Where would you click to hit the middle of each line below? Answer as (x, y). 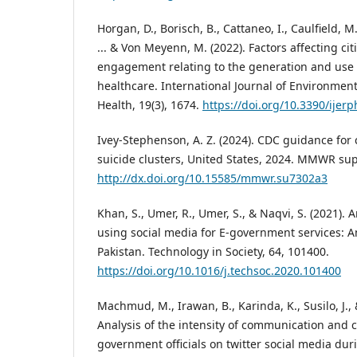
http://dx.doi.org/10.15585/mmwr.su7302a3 (212, 178)
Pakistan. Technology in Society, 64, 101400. (213, 252)
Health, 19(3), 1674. (150, 105)
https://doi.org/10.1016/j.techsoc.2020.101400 (219, 271)
